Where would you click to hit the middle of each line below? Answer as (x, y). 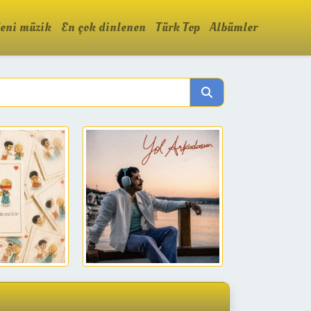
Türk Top (178, 27)
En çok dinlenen (103, 27)
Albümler (234, 27)
